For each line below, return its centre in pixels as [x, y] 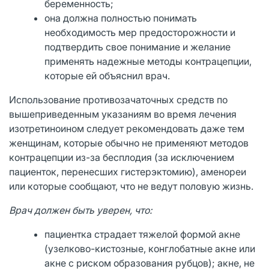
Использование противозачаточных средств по [118, 99]
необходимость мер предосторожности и [140, 32]
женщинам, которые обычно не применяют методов [129, 143]
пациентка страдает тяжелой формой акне [143, 234]
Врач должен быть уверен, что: [80, 210]
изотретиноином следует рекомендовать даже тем [127, 128]
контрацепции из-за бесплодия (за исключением [122, 157]
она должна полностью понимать [121, 18]
